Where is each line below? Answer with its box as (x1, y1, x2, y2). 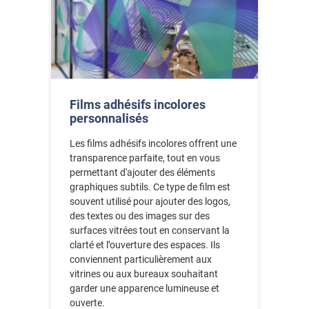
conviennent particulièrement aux (70, 254, 212, 266)
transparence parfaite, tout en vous (70, 152, 221, 164)
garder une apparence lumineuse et (70, 283, 220, 295)
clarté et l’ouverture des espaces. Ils (70, 239, 221, 251)
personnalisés (70, 111, 149, 126)
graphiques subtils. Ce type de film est (70, 181, 231, 193)
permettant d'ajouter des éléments (70, 167, 216, 179)
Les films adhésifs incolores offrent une (70, 138, 237, 150)
